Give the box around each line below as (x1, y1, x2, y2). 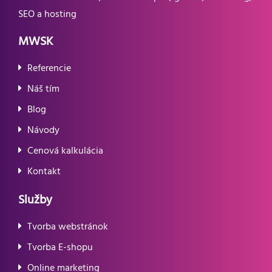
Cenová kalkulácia (27, 143, 103, 159)
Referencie (27, 60, 71, 76)
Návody (27, 122, 59, 138)
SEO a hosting (18, 6, 76, 22)
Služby (18, 190, 52, 210)
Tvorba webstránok (27, 219, 108, 235)
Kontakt (27, 163, 61, 180)
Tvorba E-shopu (27, 239, 93, 256)
